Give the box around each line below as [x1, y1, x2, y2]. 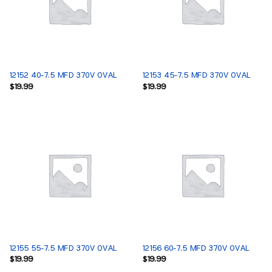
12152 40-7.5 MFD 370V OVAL [8, 71, 117, 80]
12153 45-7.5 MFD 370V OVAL [141, 71, 250, 80]
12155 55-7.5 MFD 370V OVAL [8, 243, 117, 253]
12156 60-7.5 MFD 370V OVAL [141, 243, 249, 253]
